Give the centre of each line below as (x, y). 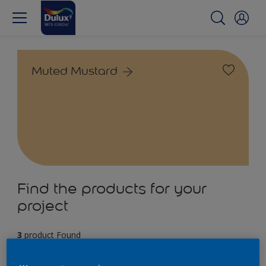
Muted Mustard (75, 71)
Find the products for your (112, 189)
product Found (53, 235)
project (43, 206)
